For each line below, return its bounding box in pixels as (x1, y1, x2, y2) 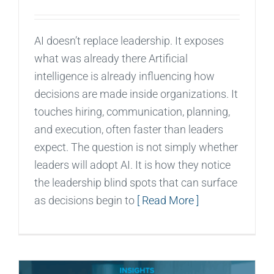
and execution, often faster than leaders (34, 122, 223, 136)
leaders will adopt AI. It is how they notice (34, 158, 231, 171)
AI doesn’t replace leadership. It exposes (34, 34, 224, 47)
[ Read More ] (137, 193, 199, 207)
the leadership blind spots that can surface (34, 176, 237, 189)
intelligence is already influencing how (34, 69, 215, 83)
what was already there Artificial (34, 51, 188, 65)
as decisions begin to (34, 193, 137, 207)
